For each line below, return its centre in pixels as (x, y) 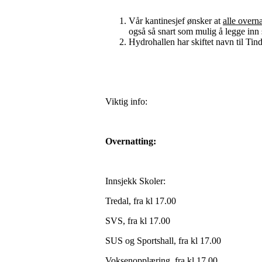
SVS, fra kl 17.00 (138, 221)
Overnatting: (131, 141)
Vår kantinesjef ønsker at (176, 21)
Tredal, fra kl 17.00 (141, 201)
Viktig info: (126, 101)
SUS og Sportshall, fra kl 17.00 (163, 241)
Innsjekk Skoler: (135, 181)
